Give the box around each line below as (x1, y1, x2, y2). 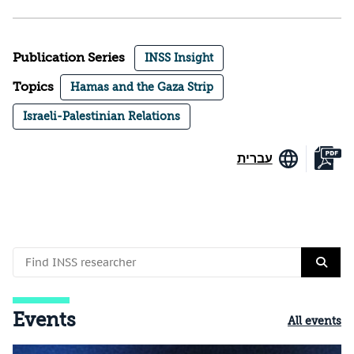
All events (288, 314, 341, 328)
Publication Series (13, 51, 125, 66)
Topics (13, 80, 54, 95)
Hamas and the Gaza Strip (70, 81, 213, 94)
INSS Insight (145, 51, 213, 65)
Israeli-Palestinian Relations (23, 110, 180, 123)
